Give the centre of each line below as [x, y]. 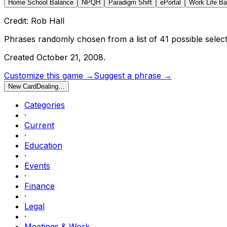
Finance [40, 186]
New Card [22, 86]
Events [37, 165]
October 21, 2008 [70, 57]
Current [39, 125]
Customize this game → [49, 75]
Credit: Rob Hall [34, 21]
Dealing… [51, 86]
